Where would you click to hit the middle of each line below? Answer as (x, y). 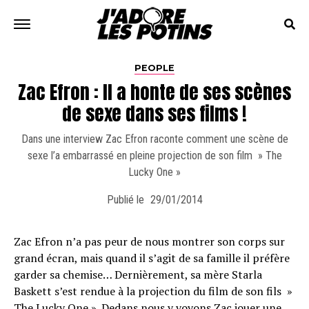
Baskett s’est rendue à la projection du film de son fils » (153, 291)
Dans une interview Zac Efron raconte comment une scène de (154, 139)
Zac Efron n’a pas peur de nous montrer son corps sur (149, 241)
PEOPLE (154, 68)
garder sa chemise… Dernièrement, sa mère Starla (138, 275)
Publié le (125, 200)
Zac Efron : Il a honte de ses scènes (154, 92)
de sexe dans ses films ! (154, 113)
